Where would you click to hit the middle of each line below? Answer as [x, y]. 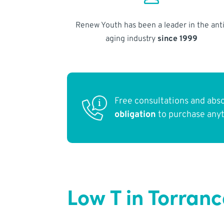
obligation [135, 114]
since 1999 [177, 39]
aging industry [131, 39]
